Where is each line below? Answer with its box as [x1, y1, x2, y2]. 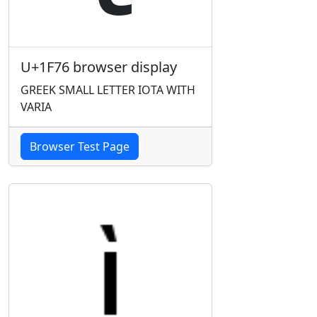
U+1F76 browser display [21, 57, 177, 76]
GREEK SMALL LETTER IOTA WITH [21, 82, 195, 98]
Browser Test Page [30, 139, 129, 154]
